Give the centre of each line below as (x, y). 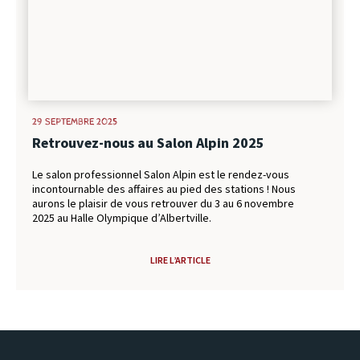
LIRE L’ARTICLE (180, 260)
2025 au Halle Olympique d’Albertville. (122, 219)
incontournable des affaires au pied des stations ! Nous (164, 190)
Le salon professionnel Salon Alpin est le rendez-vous (161, 176)
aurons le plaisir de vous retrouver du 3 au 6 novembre (163, 205)
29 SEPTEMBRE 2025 (75, 123)
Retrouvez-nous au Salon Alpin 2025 (148, 144)
